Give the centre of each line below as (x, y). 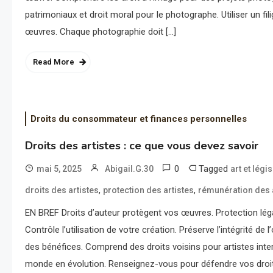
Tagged (215, 169)
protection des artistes (149, 190)
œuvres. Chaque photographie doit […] (101, 32)
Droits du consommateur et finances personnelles (139, 119)
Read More (54, 62)
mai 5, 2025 (59, 169)
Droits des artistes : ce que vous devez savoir (142, 146)
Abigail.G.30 (129, 169)
